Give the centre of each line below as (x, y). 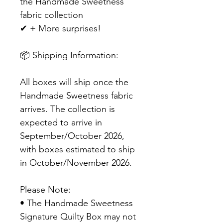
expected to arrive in (61, 123)
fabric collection (52, 15)
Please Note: (45, 190)
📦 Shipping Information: (69, 56)
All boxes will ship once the (74, 82)
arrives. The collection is (67, 109)
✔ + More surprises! (60, 29)
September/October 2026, (72, 136)
